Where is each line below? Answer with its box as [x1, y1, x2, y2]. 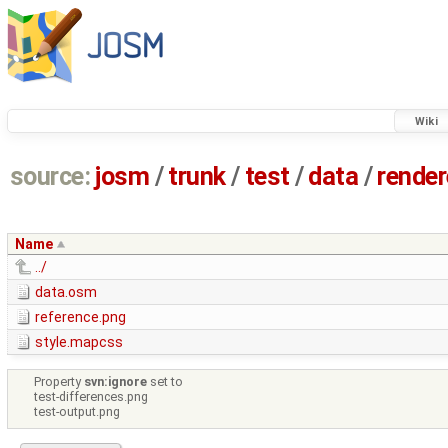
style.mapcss [35, 334, 123, 351]
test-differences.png [34, 389, 149, 405]
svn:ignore [84, 374, 148, 390]
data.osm [35, 284, 97, 301]
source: [9, 162, 91, 192]
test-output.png [34, 404, 121, 420]
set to [147, 374, 184, 390]
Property [34, 374, 85, 390]
